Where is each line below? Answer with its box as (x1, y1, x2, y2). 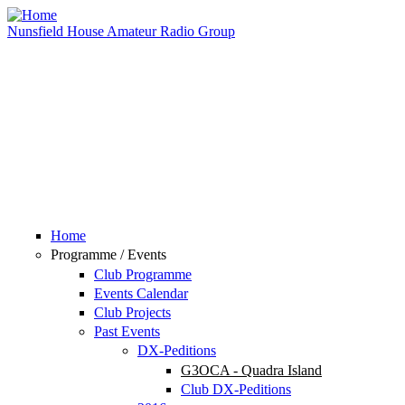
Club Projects (94, 304, 171, 320)
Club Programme (94, 266, 192, 282)
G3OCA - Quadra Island (181, 362, 322, 378)
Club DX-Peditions (181, 381, 291, 397)
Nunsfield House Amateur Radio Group (7, 24, 235, 39)
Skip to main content (7, 7, 125, 23)
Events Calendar (94, 285, 188, 301)
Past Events (94, 324, 160, 340)
